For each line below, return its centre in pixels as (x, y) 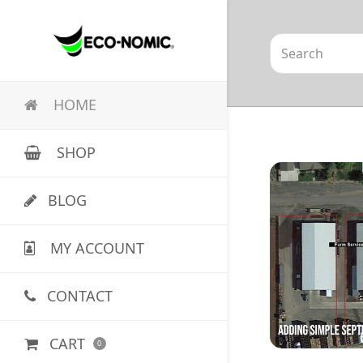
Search (290, 43)
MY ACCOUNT (95, 248)
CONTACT (79, 296)
